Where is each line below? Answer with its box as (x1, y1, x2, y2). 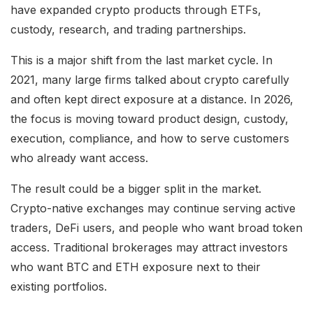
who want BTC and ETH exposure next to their (10, 259, 261, 274)
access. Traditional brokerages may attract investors (10, 240, 288, 254)
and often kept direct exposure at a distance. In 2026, (10, 92, 293, 106)
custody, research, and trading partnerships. (10, 22, 246, 36)
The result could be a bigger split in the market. (10, 181, 261, 196)
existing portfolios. (10, 279, 107, 293)
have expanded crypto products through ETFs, (10, 2, 261, 17)
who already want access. (10, 150, 148, 165)
